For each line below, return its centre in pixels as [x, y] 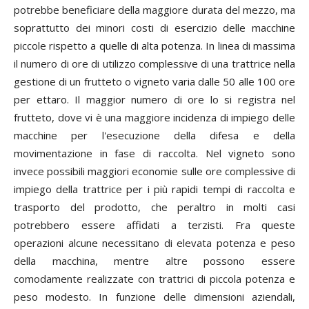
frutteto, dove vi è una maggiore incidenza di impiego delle [154, 117]
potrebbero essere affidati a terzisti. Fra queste [154, 225]
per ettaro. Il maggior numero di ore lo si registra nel [154, 99]
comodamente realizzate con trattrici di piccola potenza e [154, 279]
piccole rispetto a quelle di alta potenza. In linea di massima [154, 46]
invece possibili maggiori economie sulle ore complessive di [154, 171]
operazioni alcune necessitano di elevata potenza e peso [154, 243]
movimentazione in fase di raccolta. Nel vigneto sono [154, 153]
